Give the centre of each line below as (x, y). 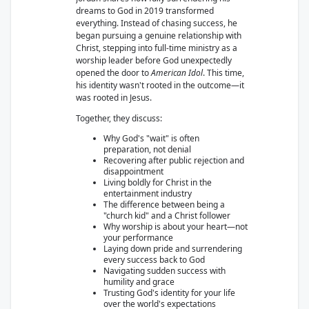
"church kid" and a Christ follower (167, 216)
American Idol (177, 73)
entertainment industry (148, 193)
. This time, (223, 73)
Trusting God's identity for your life (169, 293)
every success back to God (154, 260)
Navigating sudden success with (165, 271)
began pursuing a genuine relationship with (159, 36)
